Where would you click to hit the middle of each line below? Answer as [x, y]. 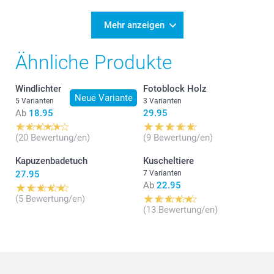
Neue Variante [103, 98]
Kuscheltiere [168, 161]
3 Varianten [162, 101]
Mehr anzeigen [134, 25]
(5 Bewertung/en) [50, 199]
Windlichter [38, 89]
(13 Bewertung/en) [180, 210]
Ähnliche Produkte [94, 63]
